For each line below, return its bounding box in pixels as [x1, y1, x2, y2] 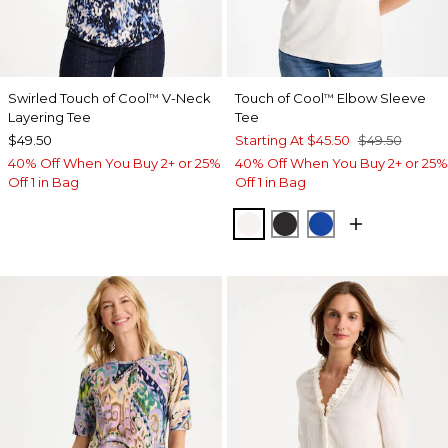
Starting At [234, 132, 304, 149]
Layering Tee [8, 109, 91, 126]
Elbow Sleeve [333, 90, 426, 107]
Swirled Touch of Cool [8, 90, 149, 107]
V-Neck [159, 90, 211, 107]
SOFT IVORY [248, 213, 350, 233]
